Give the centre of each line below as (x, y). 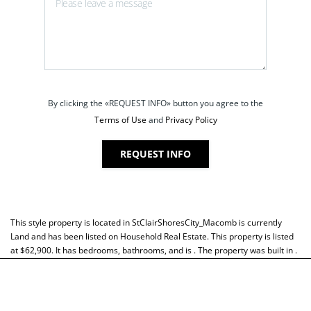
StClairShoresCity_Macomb (184, 222)
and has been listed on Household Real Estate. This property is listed (161, 236)
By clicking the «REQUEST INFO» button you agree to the (155, 103)
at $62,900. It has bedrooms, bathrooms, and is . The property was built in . (154, 250)
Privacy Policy (191, 119)
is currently (259, 222)
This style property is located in (71, 222)
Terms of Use (120, 119)
